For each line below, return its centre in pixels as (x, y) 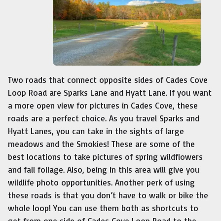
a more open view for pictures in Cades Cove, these (103, 105)
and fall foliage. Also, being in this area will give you (104, 169)
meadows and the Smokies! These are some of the (101, 144)
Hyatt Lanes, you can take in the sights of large (96, 131)
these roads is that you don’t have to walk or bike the (108, 195)
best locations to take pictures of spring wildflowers (105, 156)
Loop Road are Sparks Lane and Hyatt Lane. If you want (110, 92)
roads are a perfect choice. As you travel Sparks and (104, 118)
